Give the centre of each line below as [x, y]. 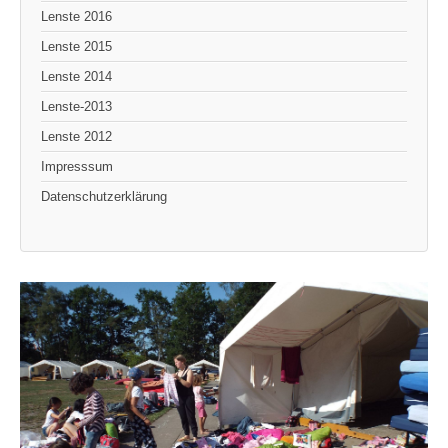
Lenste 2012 [76, 136]
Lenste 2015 [76, 46]
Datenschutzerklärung [104, 196]
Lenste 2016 [76, 16]
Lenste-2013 [76, 106]
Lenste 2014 [76, 76]
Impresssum [77, 166]
